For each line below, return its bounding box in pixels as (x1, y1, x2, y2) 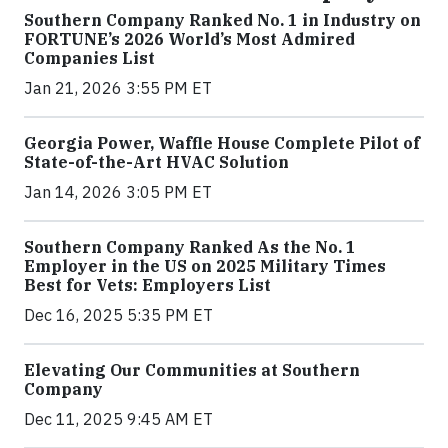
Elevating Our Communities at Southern (24, 360, 360, 381)
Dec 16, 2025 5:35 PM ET (24, 305, 213, 326)
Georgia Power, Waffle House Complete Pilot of (24, 133, 420, 154)
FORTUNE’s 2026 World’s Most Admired (24, 29, 355, 50)
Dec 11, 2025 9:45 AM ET (24, 409, 213, 430)
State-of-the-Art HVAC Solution (24, 152, 289, 173)
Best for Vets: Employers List (24, 275, 271, 296)
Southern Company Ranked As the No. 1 (24, 237, 356, 258)
